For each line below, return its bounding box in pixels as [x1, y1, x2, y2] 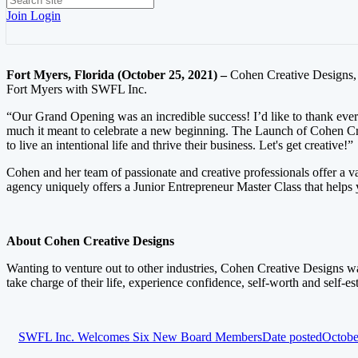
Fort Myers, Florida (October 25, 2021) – [6, 68, 230, 82]
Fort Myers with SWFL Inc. [6, 82, 147, 96]
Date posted [262, 330, 322, 344]
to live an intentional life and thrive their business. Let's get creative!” [6, 138, 353, 152]
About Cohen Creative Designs [6, 234, 174, 248]
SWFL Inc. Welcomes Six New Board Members [18, 330, 262, 344]
